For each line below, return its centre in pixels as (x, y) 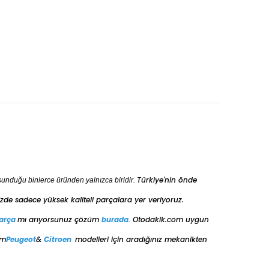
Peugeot (21, 239)
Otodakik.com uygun (171, 219)
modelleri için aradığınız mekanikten (141, 239)
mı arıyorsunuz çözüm (59, 219)
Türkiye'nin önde (167, 180)
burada (115, 219)
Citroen (58, 239)
